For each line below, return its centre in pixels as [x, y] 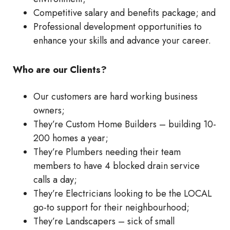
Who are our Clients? [60, 70]
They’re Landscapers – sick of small [104, 222]
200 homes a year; [71, 138]
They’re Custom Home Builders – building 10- [125, 124]
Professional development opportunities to [118, 27]
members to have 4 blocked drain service [117, 166]
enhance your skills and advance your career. [122, 41]
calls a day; [55, 180]
